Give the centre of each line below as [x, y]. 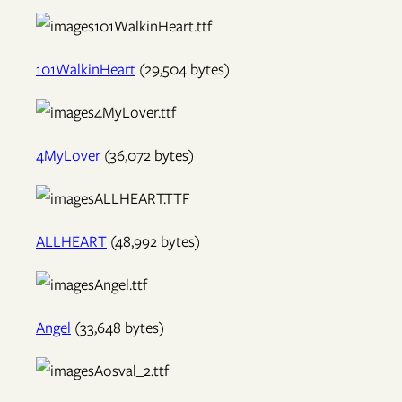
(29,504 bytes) [183, 70]
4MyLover [68, 156]
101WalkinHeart [86, 70]
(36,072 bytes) [147, 156]
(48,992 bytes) [153, 242]
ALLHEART [71, 242]
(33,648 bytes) [118, 328]
